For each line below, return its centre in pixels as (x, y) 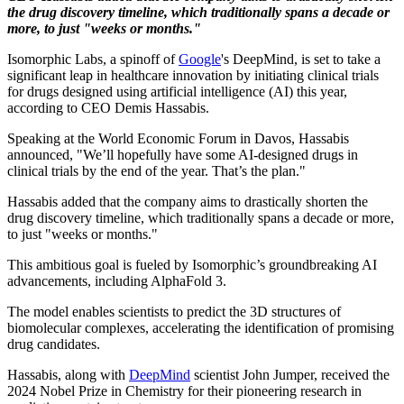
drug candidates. (54, 344)
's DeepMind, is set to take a (301, 59)
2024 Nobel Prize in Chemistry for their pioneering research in (184, 390)
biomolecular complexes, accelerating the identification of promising (201, 327)
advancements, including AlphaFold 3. (117, 280)
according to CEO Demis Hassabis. (108, 107)
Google (200, 59)
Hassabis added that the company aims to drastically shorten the (188, 201)
